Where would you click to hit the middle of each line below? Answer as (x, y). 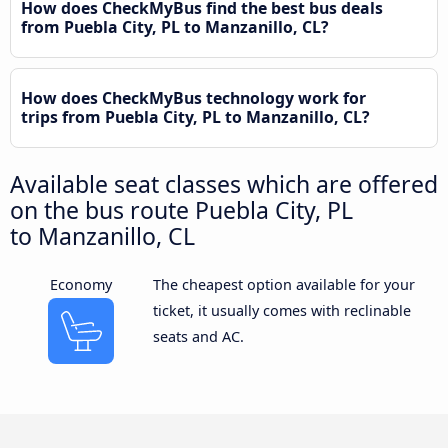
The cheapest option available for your (283, 284)
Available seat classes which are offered (224, 183)
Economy (81, 284)
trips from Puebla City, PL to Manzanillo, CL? (195, 116)
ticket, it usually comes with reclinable (281, 310)
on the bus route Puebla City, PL (181, 209)
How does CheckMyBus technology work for (193, 97)
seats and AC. (198, 336)
